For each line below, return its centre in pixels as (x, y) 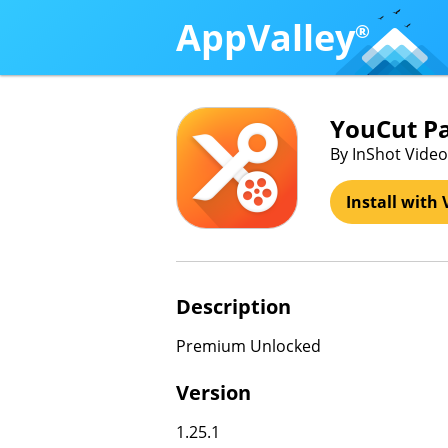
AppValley (265, 37)
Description (233, 306)
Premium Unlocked (248, 346)
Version (213, 392)
